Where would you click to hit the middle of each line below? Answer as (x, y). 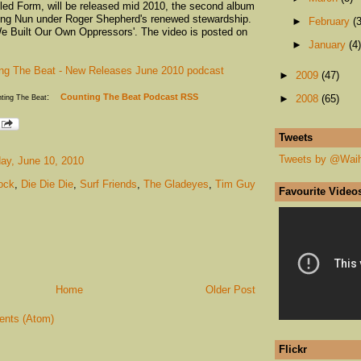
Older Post (230, 289)
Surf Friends (108, 185)
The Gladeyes (176, 185)
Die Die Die (47, 185)
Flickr (293, 349)
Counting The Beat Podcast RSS (128, 96)
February (330, 21)
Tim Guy (235, 185)
